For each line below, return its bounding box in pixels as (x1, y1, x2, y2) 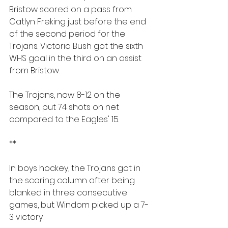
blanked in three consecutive (9, 187, 129, 198)
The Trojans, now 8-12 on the (9, 89, 122, 101)
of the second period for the (9, 28, 127, 40)
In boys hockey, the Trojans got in (9, 162, 142, 174)
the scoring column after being (9, 175, 137, 186)
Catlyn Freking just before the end (9, 16, 148, 27)
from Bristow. (9, 65, 60, 76)
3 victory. (9, 211, 43, 223)
